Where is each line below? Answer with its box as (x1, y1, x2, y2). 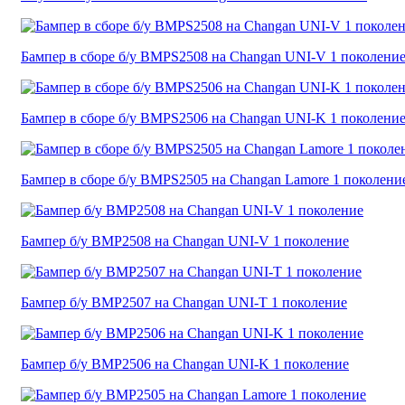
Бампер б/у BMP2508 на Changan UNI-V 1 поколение (21, 233, 349, 250)
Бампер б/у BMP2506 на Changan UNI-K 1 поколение (21, 356, 349, 372)
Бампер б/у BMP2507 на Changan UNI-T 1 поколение (21, 295, 347, 311)
